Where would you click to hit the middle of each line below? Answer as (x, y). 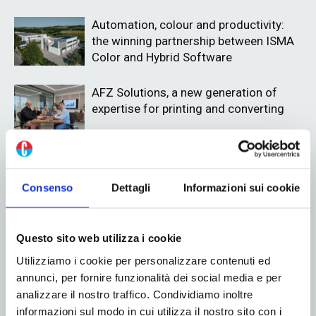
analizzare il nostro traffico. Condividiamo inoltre (135, 294)
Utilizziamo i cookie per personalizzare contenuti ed (143, 260)
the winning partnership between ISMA (193, 41)
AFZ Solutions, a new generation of (184, 93)
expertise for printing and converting (188, 109)
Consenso (48, 188)
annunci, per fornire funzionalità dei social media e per (149, 277)
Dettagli (131, 188)
